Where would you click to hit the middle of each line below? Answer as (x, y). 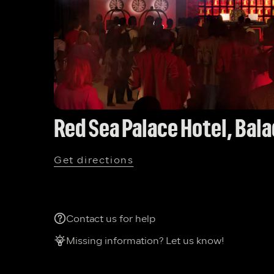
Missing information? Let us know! (145, 241)
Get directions (94, 161)
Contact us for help (111, 219)
